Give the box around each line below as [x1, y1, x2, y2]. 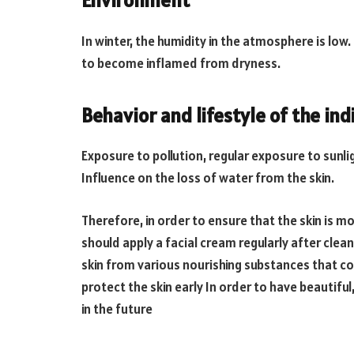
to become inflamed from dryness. [81, 55, 281, 73]
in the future [81, 299, 153, 318]
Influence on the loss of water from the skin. [81, 169, 334, 187]
